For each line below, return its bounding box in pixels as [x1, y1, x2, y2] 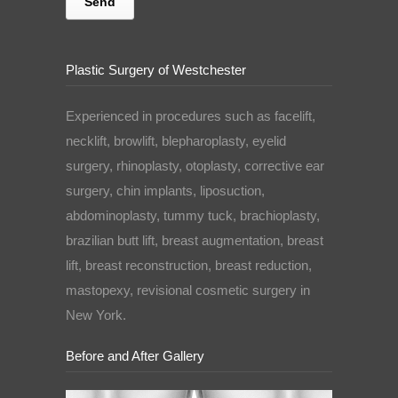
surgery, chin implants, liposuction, [66, 183, 265, 199]
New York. [66, 307, 126, 323]
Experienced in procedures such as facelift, [66, 108, 315, 124]
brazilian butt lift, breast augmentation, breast [66, 233, 323, 249]
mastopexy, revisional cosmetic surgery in [66, 283, 310, 298]
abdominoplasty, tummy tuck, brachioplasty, [66, 208, 320, 224]
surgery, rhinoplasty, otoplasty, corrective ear [66, 158, 324, 174]
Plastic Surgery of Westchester [66, 62, 246, 78]
